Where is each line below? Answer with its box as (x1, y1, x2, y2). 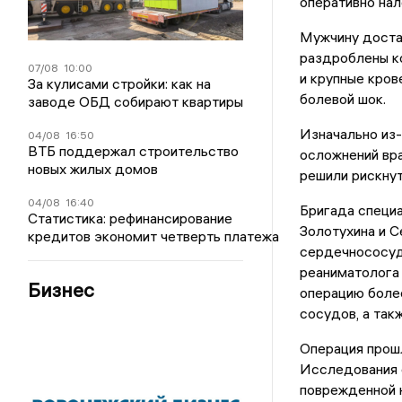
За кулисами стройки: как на (28, 74, 212, 93)
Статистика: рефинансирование (28, 209, 233, 228)
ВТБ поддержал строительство (28, 142, 240, 161)
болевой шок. (299, 90, 386, 109)
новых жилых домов (28, 160, 159, 179)
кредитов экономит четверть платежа (28, 227, 280, 246)
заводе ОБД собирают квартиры (28, 92, 244, 111)
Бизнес (28, 277, 95, 303)
